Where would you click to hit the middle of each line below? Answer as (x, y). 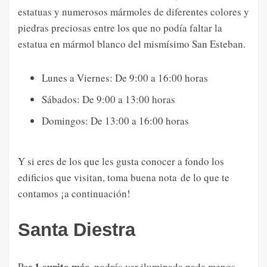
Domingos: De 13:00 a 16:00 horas (115, 120)
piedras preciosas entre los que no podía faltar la (120, 27)
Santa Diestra (77, 229)
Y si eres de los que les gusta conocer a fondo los (121, 161)
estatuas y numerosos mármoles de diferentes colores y (133, 11)
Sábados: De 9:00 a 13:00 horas (108, 99)
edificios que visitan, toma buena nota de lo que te (124, 177)
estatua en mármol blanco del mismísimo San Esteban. (132, 44)
